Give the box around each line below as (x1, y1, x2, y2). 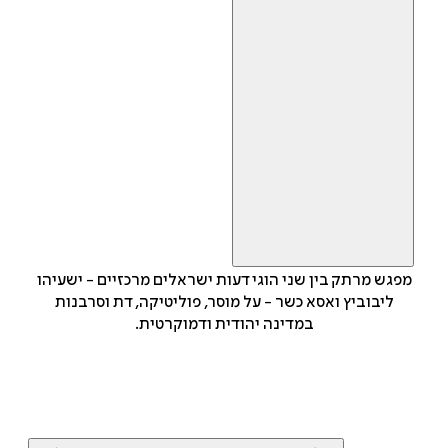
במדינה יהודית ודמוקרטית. (134, 315, 314, 334)
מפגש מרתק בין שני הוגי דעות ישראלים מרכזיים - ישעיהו (36, 271, 412, 290)
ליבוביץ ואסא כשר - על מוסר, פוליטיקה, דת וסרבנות (54, 293, 394, 312)
